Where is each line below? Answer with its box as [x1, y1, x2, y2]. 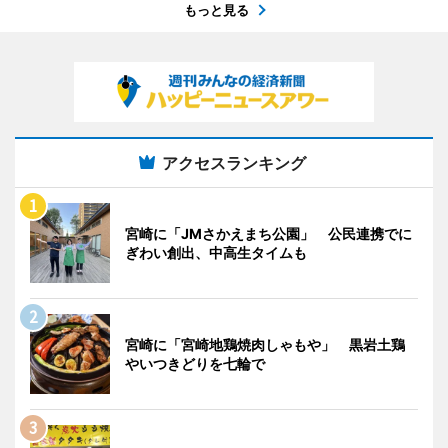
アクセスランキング [162, 152, 306, 173]
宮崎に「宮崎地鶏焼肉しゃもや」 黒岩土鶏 [125, 335, 405, 353]
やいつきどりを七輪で [125, 354, 265, 372]
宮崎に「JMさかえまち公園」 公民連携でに [125, 224, 412, 242]
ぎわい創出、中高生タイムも [125, 243, 307, 261]
